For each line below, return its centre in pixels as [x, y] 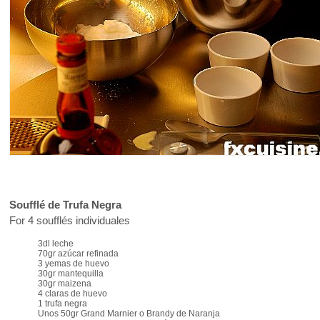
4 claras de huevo [72, 294]
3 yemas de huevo [74, 264]
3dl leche [56, 244]
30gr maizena [65, 284]
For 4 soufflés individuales [70, 220]
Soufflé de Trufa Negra [65, 205]
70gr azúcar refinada [78, 254]
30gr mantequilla [71, 274]
